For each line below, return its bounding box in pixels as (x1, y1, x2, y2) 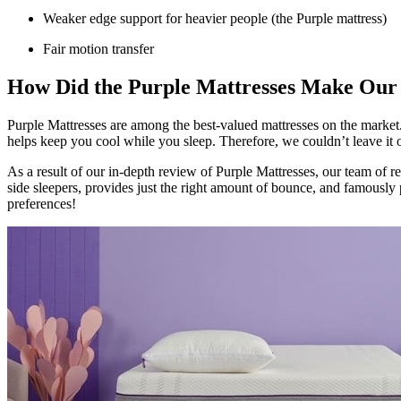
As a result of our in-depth (7, 163, 158, 179)
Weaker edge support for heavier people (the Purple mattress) (43, 11, 387, 27)
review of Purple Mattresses (158, 163, 315, 179)
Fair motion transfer (43, 41, 154, 57)
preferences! (7, 195, 76, 211)
